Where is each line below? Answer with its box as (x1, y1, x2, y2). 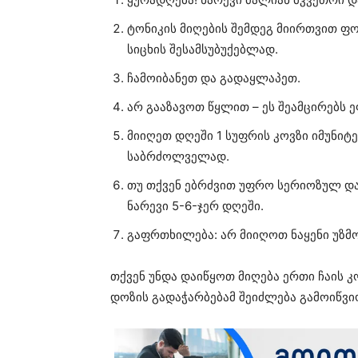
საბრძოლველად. (127, 149, 229, 164)
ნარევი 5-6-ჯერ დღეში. (127, 198, 264, 213)
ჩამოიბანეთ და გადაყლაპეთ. (127, 70, 300, 86)
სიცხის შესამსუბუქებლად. (127, 42, 278, 57)
